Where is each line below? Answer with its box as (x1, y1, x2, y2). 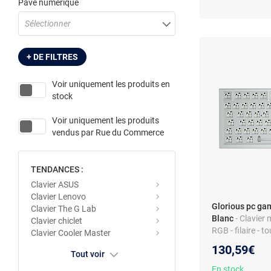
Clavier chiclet (31, 216, 82, 226)
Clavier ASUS (31, 180, 79, 189)
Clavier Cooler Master (31, 228, 111, 238)
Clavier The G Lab (31, 204, 96, 214)
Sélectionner (25, 19, 71, 28)
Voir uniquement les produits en (52, 79, 170, 89)
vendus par (52, 128, 96, 137)
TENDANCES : (31, 165, 83, 174)
